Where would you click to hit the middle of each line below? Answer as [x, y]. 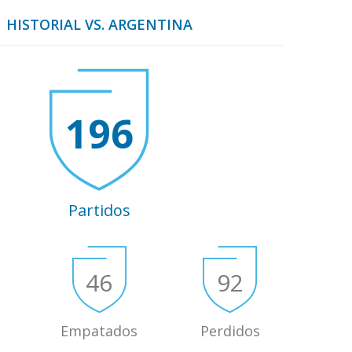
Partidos [99, 210]
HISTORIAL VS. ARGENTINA [99, 24]
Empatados [99, 330]
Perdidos [230, 330]
